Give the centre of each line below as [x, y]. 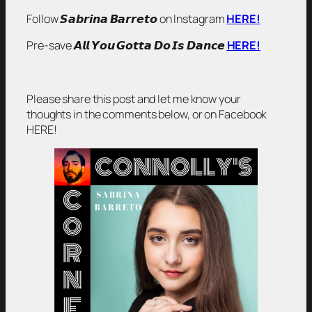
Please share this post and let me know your [134, 99]
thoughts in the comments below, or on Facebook [147, 114]
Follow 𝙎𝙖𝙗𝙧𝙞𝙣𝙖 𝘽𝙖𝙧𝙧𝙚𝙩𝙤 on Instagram [127, 18]
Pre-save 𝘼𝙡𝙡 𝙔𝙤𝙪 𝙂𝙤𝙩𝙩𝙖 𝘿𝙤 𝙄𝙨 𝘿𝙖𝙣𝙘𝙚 [127, 46]
